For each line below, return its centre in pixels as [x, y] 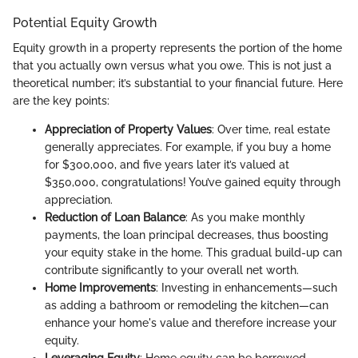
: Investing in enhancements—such [247, 287]
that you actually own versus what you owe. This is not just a [172, 65]
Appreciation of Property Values [128, 129]
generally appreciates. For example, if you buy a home [188, 147]
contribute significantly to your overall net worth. [172, 270]
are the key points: [61, 100]
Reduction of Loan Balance [115, 217]
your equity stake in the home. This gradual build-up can [193, 252]
